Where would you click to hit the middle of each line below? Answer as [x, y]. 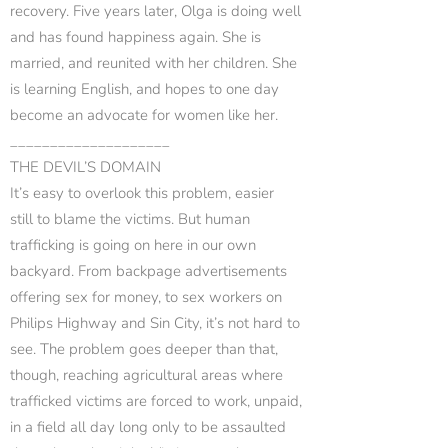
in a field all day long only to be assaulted [148, 427]
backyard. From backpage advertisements [148, 271]
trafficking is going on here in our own [133, 245]
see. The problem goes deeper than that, [144, 349]
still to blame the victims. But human [130, 219]
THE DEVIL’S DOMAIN [85, 167]
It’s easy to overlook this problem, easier [142, 193]
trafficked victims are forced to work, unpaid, [156, 401]
